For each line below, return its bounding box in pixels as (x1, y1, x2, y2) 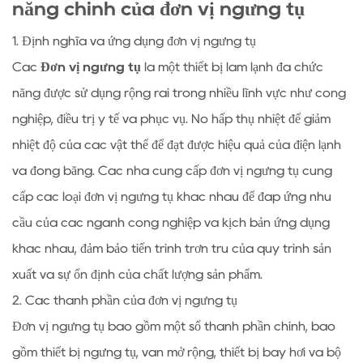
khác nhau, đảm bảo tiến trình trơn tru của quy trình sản (12, 242, 331, 254)
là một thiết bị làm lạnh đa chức (144, 61, 323, 73)
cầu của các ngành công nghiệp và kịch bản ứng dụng (12, 216, 330, 228)
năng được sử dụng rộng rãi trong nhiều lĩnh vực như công (12, 87, 346, 99)
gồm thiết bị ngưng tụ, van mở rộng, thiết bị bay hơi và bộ (12, 346, 341, 358)
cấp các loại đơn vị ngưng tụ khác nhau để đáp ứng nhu (12, 190, 331, 203)
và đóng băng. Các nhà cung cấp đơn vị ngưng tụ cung (12, 164, 332, 177)
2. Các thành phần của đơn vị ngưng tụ (12, 294, 237, 306)
